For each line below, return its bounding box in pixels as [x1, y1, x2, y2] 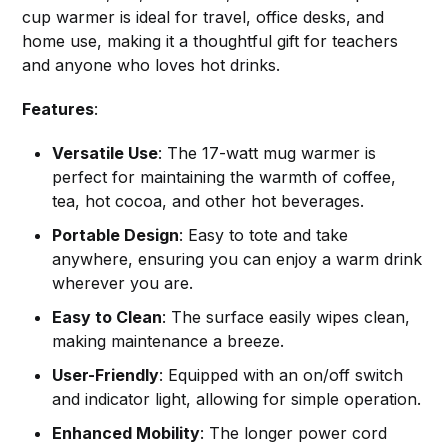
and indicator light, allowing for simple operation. [52, 389, 422, 410]
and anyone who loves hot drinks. [22, 55, 281, 76]
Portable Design [52, 225, 180, 246]
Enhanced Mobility [52, 423, 201, 444]
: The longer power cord [200, 423, 388, 444]
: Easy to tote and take [179, 225, 349, 246]
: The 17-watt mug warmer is [158, 143, 377, 164]
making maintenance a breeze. [52, 331, 285, 352]
